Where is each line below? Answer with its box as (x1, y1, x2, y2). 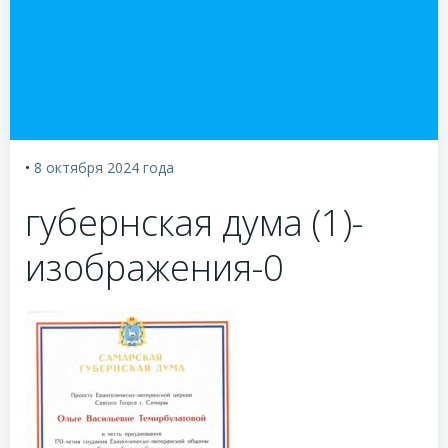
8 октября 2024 (34, 158, 139, 177)
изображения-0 (25, 243, 284, 292)
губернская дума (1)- (25, 198, 363, 247)
